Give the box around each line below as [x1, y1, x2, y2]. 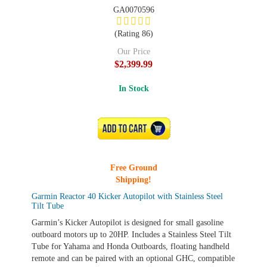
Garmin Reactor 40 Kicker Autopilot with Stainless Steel [32, 192, 223, 201]
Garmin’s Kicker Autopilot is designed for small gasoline [32, 218, 223, 227]
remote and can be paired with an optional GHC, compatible [32, 254, 235, 263]
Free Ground [110, 163, 157, 172]
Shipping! [116, 175, 151, 184]
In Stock [118, 84, 149, 93]
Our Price [117, 47, 150, 56]
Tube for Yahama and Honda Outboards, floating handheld [32, 242, 229, 251]
